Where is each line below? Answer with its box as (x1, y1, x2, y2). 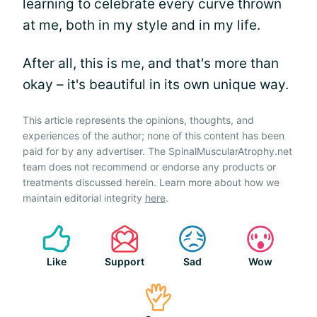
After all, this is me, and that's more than (23, 55, 279, 71)
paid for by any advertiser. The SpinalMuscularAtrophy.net (23, 145, 292, 157)
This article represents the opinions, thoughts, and (23, 114, 254, 126)
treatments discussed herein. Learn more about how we (23, 176, 279, 188)
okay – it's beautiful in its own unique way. (23, 76, 289, 93)
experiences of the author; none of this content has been (23, 129, 284, 142)
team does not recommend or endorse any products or (23, 161, 276, 173)
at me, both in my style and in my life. (23, 17, 260, 33)
